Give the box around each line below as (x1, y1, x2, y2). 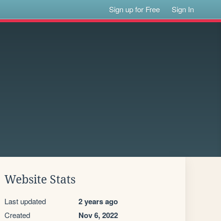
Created (4, 210, 30, 220)
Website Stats (4, 173, 75, 186)
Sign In (172, 4, 194, 14)
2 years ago (78, 196, 118, 207)
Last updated (4, 196, 46, 206)
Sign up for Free (109, 4, 160, 14)
